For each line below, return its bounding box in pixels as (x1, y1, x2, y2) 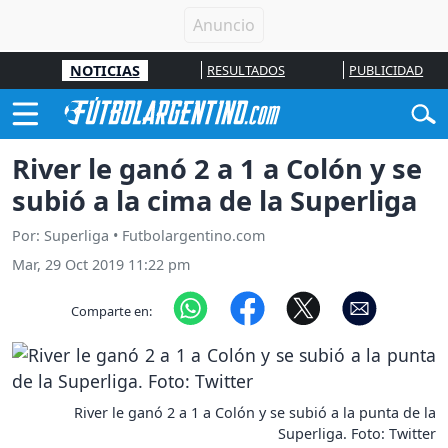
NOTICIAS (69, 61, 140, 80)
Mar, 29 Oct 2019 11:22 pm (12, 255, 190, 275)
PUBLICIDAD (349, 61, 424, 79)
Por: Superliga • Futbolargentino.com (12, 226, 265, 246)
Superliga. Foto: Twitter (278, 424, 436, 444)
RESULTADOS (206, 61, 285, 79)
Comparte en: (71, 301, 153, 320)
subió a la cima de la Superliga (12, 182, 417, 220)
